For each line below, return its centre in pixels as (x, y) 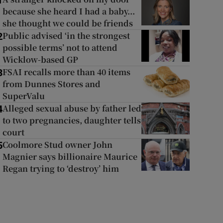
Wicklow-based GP (40, 59)
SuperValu (23, 96)
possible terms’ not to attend (60, 48)
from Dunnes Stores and (51, 84)
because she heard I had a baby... (68, 11)
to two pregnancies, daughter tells (71, 120)
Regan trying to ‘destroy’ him (60, 168)
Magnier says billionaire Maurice (70, 157)
